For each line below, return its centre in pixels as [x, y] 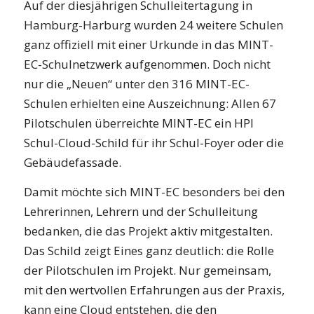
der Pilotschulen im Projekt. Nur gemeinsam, [147, 271]
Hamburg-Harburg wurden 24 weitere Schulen [153, 25]
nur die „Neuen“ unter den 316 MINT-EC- [136, 83]
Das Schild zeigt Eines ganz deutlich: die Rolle [149, 251]
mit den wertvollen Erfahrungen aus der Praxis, [154, 290]
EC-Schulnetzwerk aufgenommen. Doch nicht [147, 64]
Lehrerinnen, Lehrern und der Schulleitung [141, 212]
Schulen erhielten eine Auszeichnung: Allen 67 [150, 103]
